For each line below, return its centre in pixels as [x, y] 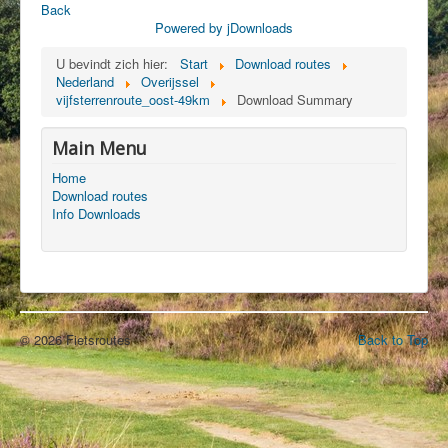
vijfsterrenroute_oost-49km [133, 99]
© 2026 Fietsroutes [75, 339]
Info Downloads [96, 213]
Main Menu [99, 148]
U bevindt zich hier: [116, 63]
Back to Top [393, 339]
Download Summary [295, 99]
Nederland [85, 81]
